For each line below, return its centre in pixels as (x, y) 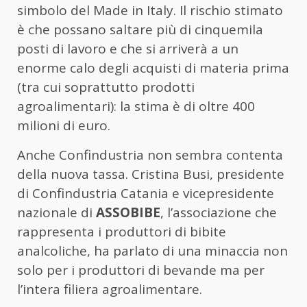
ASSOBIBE (128, 212)
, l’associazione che (219, 212)
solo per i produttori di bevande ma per (141, 270)
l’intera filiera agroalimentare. (110, 289)
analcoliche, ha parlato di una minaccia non (152, 250)
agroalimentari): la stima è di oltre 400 (136, 106)
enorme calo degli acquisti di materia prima (153, 67)
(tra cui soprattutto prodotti (106, 87)
